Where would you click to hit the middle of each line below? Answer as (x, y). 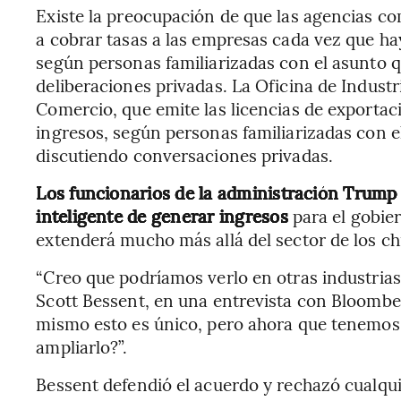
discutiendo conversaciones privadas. (184, 155)
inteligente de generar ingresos (162, 216)
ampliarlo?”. (82, 346)
